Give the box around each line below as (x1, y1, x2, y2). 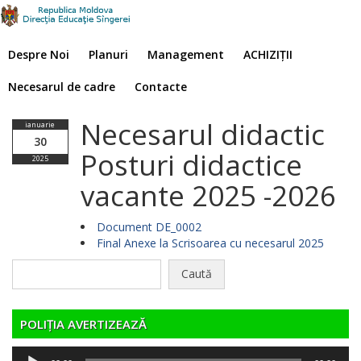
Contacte (135, 79, 187, 94)
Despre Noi (8, 47, 69, 62)
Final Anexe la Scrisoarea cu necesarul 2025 (96, 235, 324, 251)
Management (147, 47, 224, 62)
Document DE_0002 (96, 219, 201, 234)
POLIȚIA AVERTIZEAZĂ (20, 316, 147, 332)
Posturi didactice (80, 146, 302, 184)
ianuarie (25, 119, 56, 130)
